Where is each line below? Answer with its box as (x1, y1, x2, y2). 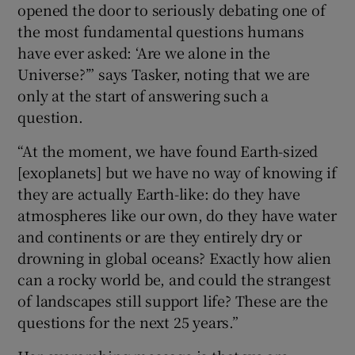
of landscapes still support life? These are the (17, 289, 329, 311)
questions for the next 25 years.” (17, 311, 239, 332)
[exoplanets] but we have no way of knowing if (17, 161, 337, 182)
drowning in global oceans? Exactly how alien (17, 246, 331, 268)
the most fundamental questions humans (17, 20, 305, 41)
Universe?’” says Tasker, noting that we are (17, 63, 310, 84)
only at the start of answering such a (17, 84, 269, 105)
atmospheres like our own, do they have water (17, 204, 337, 225)
